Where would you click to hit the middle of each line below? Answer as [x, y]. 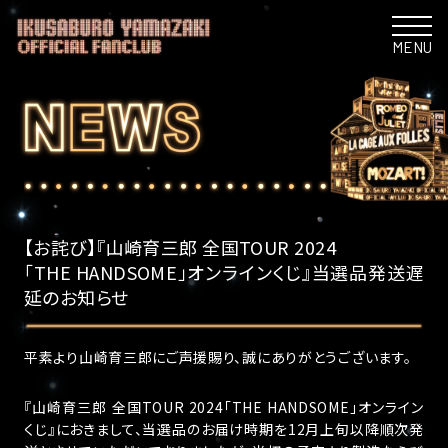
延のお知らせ [76, 297]
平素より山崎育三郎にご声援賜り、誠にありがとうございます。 [218, 357]
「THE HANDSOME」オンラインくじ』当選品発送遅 [224, 272]
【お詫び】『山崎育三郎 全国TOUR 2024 [180, 247]
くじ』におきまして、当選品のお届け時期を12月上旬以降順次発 [224, 429]
